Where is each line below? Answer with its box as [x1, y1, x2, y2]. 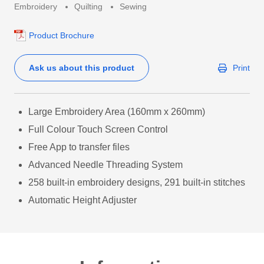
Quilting [74, 2, 103, 11]
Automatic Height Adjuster [28, 195, 137, 205]
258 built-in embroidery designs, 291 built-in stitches [28, 177, 245, 187]
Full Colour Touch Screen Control [28, 124, 168, 134]
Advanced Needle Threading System [28, 160, 183, 170]
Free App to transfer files [28, 142, 130, 152]
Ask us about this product [29, 62, 134, 72]
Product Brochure [29, 31, 94, 40]
